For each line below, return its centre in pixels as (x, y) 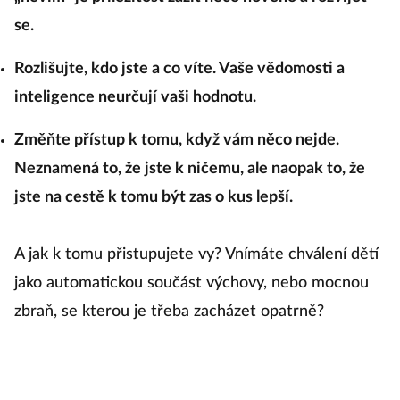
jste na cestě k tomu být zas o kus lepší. (154, 198)
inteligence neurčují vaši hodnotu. (135, 98)
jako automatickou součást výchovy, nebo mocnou (192, 283)
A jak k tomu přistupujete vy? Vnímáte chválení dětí (196, 255)
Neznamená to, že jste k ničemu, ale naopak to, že (190, 169)
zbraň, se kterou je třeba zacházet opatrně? (169, 312)
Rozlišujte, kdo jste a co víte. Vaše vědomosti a (179, 69)
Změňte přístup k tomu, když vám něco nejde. (177, 141)
